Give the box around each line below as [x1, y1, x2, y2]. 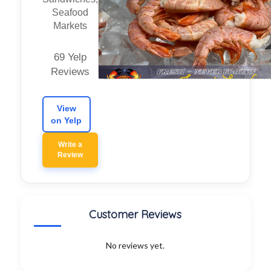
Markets [53, 21, 87, 31]
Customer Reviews [89, 207, 182, 222]
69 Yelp [53, 51, 87, 64]
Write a [57, 140, 82, 149]
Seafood [51, 7, 88, 18]
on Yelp [51, 116, 82, 126]
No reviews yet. [106, 240, 165, 251]
